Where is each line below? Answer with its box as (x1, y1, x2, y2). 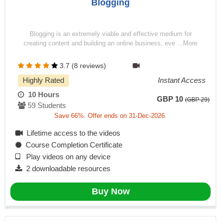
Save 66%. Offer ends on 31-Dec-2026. (54, 112, 167, 120)
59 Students (26, 101, 66, 110)
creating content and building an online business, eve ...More (24, 39, 197, 47)
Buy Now (91, 186, 130, 197)
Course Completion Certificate (22, 141, 122, 149)
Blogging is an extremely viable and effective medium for (29, 30, 192, 38)
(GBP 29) (185, 96, 210, 103)
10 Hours (24, 90, 59, 99)
